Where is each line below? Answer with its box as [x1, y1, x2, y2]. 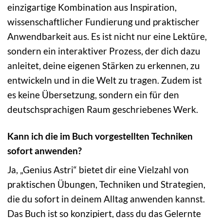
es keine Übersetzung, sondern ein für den [7, 89, 179, 100]
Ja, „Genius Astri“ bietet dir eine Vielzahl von [7, 164, 189, 176]
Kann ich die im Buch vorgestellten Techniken [7, 130, 193, 142]
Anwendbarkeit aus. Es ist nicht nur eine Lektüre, [7, 30, 207, 42]
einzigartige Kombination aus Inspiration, [7, 1, 177, 13]
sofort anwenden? [7, 145, 82, 156]
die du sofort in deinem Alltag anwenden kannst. [7, 193, 205, 205]
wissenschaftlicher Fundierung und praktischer [7, 16, 200, 27]
